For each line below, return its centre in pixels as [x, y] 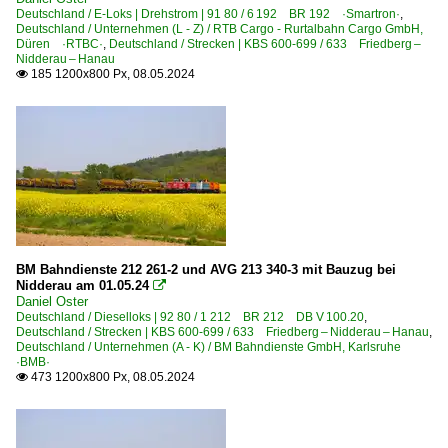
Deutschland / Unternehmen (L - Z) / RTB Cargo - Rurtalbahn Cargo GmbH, [219, 28]
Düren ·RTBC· [59, 43]
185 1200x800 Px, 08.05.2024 [111, 73]
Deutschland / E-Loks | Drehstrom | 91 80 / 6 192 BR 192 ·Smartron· [208, 13]
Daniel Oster [52, 301]
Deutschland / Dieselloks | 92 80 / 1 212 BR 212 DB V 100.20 [190, 316]
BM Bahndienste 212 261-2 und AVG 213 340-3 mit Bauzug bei [206, 269]
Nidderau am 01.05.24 [82, 285]
